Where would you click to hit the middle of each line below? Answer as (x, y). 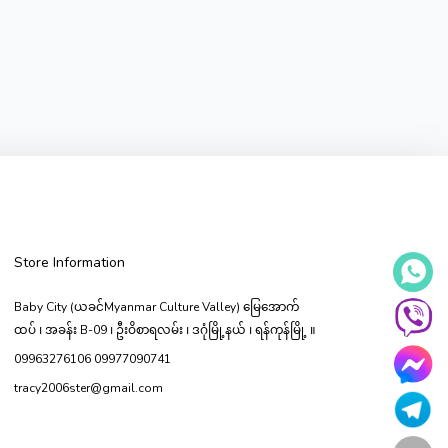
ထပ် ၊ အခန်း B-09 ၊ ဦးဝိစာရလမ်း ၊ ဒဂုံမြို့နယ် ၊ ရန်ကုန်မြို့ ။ (165, 329)
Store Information (70, 262)
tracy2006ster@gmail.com (89, 387)
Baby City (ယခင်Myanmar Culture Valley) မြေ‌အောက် (157, 306)
